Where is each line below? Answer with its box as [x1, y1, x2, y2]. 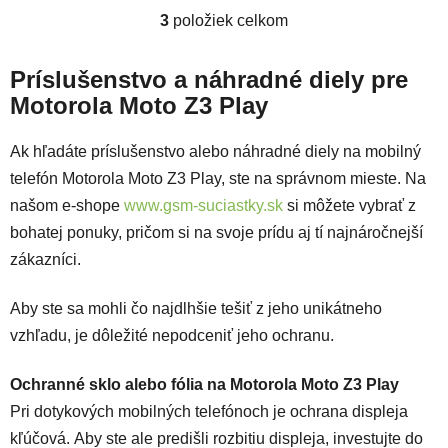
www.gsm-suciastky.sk [124, 197, 283, 215]
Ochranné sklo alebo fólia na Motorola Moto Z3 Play [10, 376, 399, 394]
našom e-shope [10, 197, 124, 215]
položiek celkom [169, 11, 288, 29]
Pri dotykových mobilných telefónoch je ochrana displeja [10, 403, 408, 421]
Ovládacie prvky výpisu [222, 18, 446, 41]
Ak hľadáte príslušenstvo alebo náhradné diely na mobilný [10, 143, 421, 161]
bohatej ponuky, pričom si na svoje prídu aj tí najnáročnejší [10, 224, 423, 242]
